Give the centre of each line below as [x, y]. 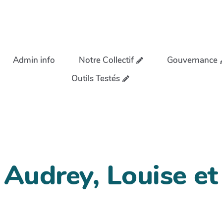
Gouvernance [192, 60]
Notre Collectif [106, 60]
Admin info [34, 60]
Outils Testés [95, 78]
